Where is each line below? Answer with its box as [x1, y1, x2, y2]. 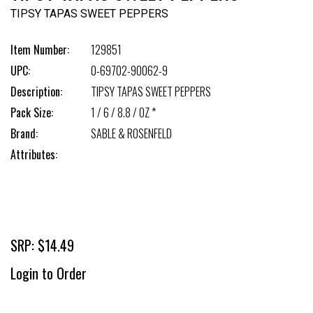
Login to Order [10, 263, 87, 284]
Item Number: [10, 41, 69, 58]
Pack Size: [10, 104, 53, 121]
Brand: [10, 125, 38, 142]
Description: [10, 83, 62, 100]
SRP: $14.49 [10, 235, 74, 256]
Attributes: [10, 146, 57, 163]
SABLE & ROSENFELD [91, 125, 172, 142]
